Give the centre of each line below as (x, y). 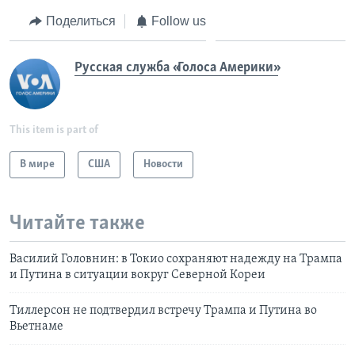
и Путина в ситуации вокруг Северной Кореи (137, 275)
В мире (37, 165)
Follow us (179, 21)
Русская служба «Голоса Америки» (176, 68)
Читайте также (77, 224)
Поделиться (80, 21)
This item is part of (54, 131)
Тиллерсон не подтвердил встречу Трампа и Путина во (163, 310)
